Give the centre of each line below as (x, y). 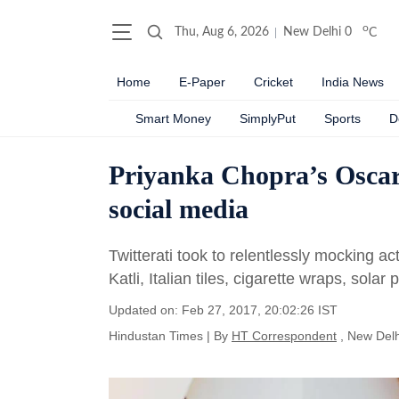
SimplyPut (268, 118)
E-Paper (202, 82)
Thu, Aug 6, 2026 (222, 32)
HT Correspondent (284, 336)
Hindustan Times (156, 336)
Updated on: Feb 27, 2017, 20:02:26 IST (223, 310)
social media (179, 209)
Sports (342, 118)
